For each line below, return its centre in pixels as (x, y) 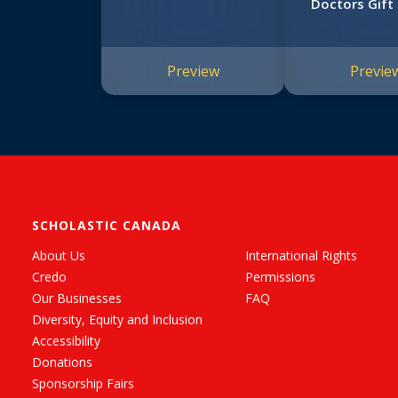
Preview (193, 72)
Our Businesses (77, 298)
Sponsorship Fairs (83, 384)
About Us (59, 256)
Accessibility (66, 341)
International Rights (301, 256)
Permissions (280, 277)
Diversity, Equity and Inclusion (117, 320)
